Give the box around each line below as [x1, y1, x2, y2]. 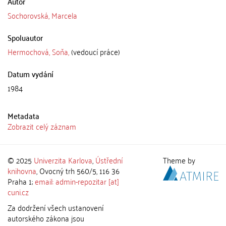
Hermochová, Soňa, [8, 44, 69, 59]
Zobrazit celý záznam [8, 119, 76, 133]
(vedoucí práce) [69, 44, 120, 59]
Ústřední [95, 153, 123, 167]
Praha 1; [8, 174, 35, 188]
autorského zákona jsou [8, 211, 84, 225]
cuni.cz [8, 185, 29, 199]
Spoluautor [8, 30, 43, 44]
